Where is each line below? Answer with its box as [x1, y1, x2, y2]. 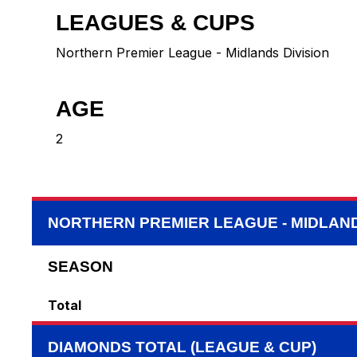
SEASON [48, 258, 113, 276]
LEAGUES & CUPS [56, 10, 255, 36]
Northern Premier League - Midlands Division [56, 45, 329, 61]
